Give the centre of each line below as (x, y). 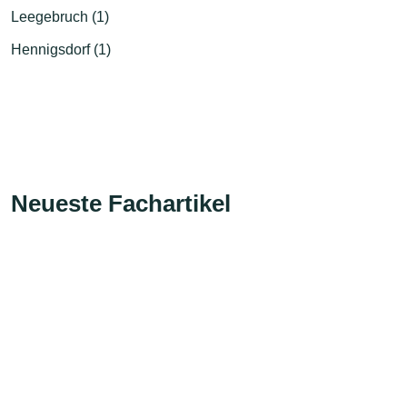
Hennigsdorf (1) (61, 49)
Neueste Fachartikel (121, 203)
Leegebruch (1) (60, 16)
